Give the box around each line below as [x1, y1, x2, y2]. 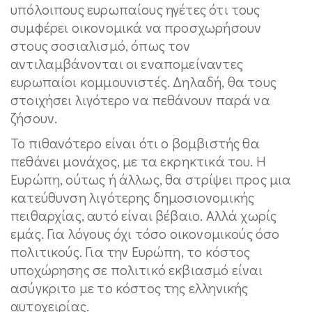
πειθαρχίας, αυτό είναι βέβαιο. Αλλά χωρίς [10, 206, 277, 224]
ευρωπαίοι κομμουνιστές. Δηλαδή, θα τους [10, 72, 277, 91]
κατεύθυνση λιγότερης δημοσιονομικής [10, 188, 255, 206]
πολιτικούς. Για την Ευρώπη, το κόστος [10, 242, 251, 260]
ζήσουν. [10, 109, 58, 127]
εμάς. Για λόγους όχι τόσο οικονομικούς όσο [10, 224, 280, 242]
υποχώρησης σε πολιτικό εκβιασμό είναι [10, 260, 263, 279]
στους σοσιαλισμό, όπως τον [10, 36, 191, 54]
